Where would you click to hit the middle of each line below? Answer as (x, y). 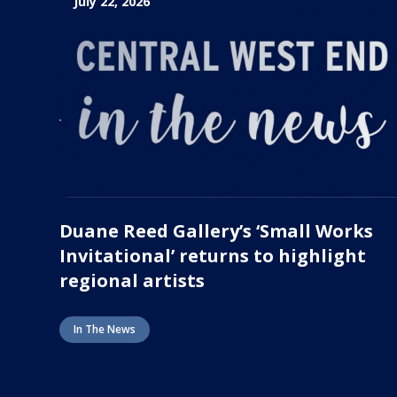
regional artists (132, 280)
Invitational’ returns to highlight (213, 255)
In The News (105, 329)
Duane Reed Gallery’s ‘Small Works (217, 230)
